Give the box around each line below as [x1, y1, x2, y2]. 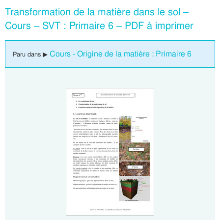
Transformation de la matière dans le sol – [5, 5, 189, 18]
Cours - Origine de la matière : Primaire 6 [50, 49, 192, 59]
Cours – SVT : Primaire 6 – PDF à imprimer [5, 19, 193, 32]
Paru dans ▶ [13, 50, 50, 58]
